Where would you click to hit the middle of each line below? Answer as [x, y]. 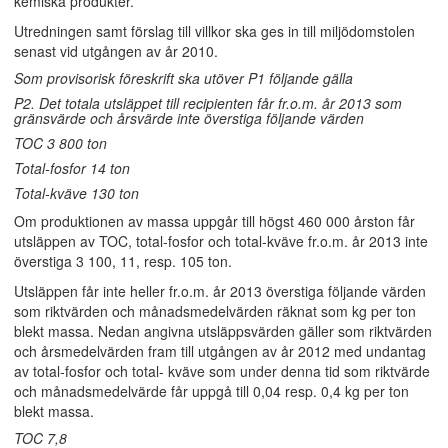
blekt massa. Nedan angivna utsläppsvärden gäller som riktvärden [223, 331]
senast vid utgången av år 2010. [116, 51]
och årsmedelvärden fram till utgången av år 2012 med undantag [220, 351]
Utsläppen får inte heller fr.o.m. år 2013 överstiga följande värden [220, 291]
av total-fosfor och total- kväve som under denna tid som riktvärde [222, 371]
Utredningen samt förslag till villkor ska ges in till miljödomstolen [214, 31]
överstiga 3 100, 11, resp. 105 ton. [123, 261]
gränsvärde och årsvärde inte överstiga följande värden [189, 118]
